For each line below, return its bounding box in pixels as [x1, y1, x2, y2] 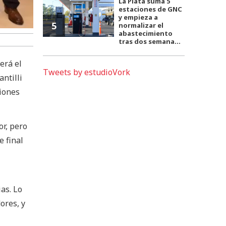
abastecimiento [119, 29, 173, 38]
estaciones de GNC [119, 5, 183, 14]
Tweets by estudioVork [43, 67, 131, 78]
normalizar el [119, 21, 164, 30]
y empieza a [119, 13, 158, 22]
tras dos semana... [119, 37, 181, 46]
